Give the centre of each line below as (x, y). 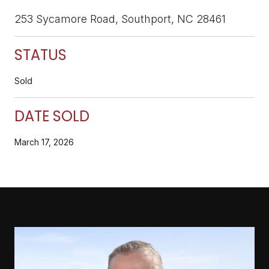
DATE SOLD (52, 116)
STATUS (41, 55)
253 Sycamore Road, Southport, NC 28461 (120, 19)
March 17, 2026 (44, 142)
